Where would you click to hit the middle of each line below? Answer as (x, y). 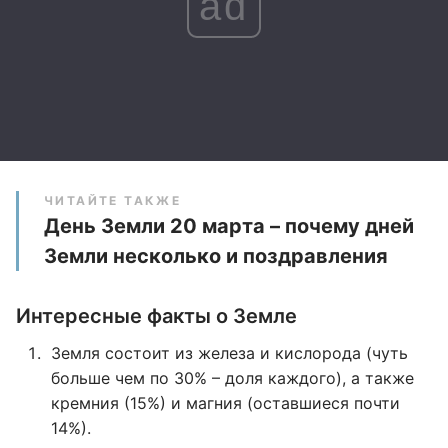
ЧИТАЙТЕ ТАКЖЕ (113, 200)
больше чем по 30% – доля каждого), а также (232, 378)
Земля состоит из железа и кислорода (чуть (229, 353)
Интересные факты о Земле (156, 316)
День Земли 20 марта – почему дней (229, 226)
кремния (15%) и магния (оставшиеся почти (225, 403)
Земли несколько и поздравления (216, 256)
